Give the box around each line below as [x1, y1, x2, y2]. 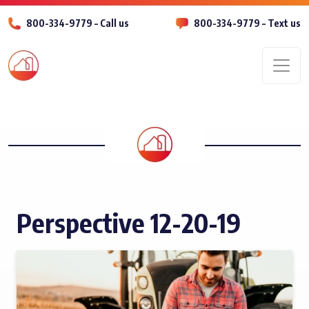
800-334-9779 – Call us [26, 17, 129, 29]
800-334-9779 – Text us [194, 17, 301, 29]
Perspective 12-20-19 [17, 206, 241, 239]
